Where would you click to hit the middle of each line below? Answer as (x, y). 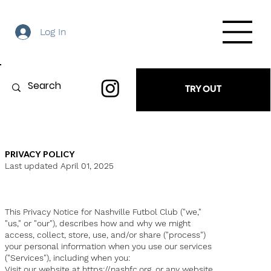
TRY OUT (203, 90)
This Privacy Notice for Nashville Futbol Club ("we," (103, 212)
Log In (54, 32)
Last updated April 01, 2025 (60, 166)
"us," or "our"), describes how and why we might (98, 224)
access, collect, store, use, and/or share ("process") (106, 235)
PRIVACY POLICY (40, 155)
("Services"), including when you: (68, 258)
